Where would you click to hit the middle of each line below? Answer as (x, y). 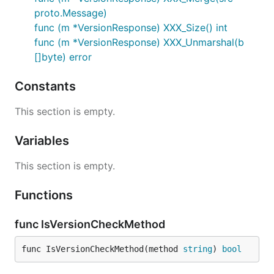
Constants (47, 86)
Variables (43, 141)
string (198, 249)
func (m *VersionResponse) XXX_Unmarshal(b (139, 42)
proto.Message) (71, 13)
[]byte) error (63, 57)
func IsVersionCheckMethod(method (102, 249)
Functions (45, 195)
